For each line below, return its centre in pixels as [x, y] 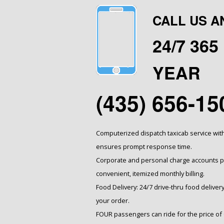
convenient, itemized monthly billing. [150, 173]
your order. [113, 200]
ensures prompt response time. [144, 146]
